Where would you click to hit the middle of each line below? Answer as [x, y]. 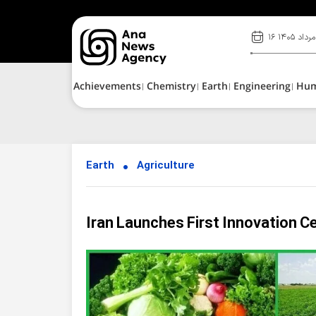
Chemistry [171, 87]
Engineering [262, 87]
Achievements [107, 87]
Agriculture [166, 166]
